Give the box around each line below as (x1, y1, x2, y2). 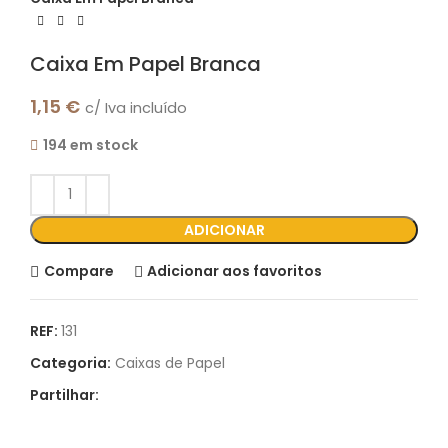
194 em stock (43, 134, 138, 155)
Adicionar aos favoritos (147, 261, 323, 281)
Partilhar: (30, 384, 99, 405)
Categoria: (30, 352, 111, 373)
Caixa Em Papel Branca (30, 49, 261, 78)
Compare (43, 261, 114, 281)
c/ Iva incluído (85, 97, 187, 118)
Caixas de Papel (115, 352, 225, 373)
